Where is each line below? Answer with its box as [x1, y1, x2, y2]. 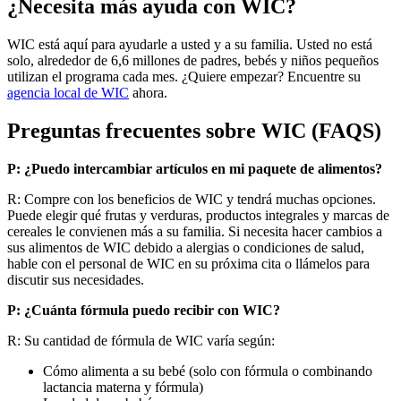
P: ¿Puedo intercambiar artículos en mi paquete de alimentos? [7, 160, 382, 176]
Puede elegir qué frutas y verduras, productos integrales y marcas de [7, 207, 389, 223]
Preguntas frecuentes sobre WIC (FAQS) [7, 118, 381, 142]
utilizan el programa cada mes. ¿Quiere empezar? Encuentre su [7, 69, 361, 85]
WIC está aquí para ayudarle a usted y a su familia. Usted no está [7, 37, 372, 53]
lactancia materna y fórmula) [43, 379, 203, 395]
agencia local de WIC [7, 85, 129, 101]
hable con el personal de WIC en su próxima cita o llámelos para [7, 255, 370, 271]
